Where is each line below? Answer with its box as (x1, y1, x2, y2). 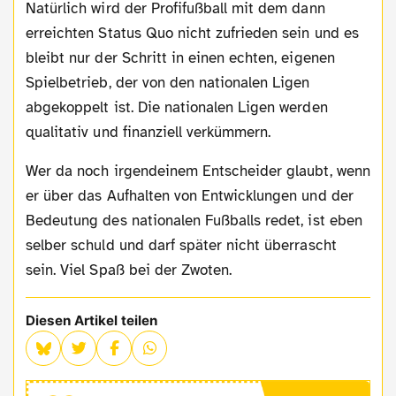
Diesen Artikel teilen (26, 311, 158, 329)
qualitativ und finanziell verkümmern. (26, 122, 271, 141)
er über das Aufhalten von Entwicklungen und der (26, 186, 354, 205)
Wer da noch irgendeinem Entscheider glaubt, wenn (26, 161, 39, 180)
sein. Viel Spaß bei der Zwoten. (26, 260, 232, 279)
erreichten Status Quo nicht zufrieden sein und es (26, 23, 359, 42)
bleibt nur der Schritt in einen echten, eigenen (26, 48, 335, 67)
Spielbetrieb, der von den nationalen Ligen (26, 72, 310, 92)
